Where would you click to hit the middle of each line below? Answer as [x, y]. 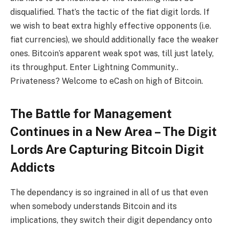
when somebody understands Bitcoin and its [94, 206]
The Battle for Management [91, 113]
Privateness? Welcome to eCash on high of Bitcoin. [107, 81]
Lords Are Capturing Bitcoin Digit [107, 149]
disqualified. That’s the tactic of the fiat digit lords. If [110, 12]
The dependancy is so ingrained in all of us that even [109, 192]
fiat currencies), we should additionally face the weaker [114, 40]
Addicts [32, 167]
